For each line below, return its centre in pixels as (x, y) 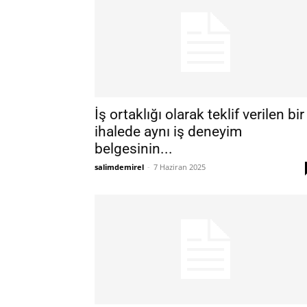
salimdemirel (119, 167)
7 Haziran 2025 (180, 167)
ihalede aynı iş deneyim (168, 132)
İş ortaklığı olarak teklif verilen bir (199, 114)
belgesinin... (134, 149)
